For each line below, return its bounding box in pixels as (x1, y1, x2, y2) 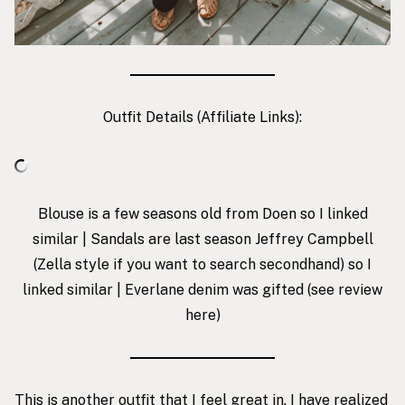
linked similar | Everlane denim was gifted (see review (23, 280, 382, 298)
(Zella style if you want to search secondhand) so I (33, 255, 372, 273)
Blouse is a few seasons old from (37, 204, 262, 222)
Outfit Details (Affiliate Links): (103, 108, 302, 126)
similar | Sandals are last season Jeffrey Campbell (32, 230, 373, 248)
